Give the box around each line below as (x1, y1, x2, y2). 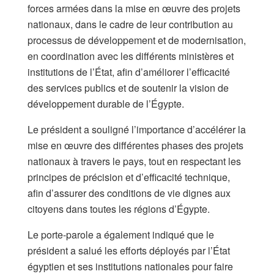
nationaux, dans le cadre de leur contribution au (28, 17, 233, 31)
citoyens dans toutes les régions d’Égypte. (28, 201, 210, 216)
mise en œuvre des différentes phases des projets (28, 138, 243, 152)
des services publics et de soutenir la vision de (28, 80, 229, 95)
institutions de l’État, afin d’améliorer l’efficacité (28, 64, 230, 79)
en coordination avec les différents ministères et (28, 48, 234, 63)
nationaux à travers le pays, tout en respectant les (28, 154, 241, 168)
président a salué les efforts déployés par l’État (28, 243, 230, 257)
